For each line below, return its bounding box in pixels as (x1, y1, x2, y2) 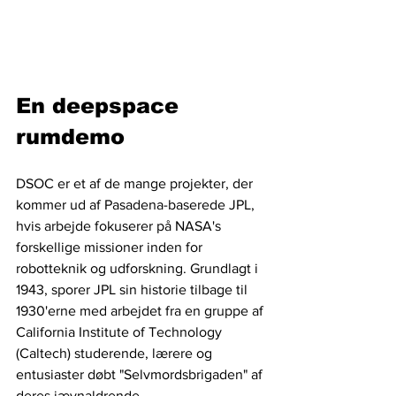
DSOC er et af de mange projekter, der (16, 176, 256, 192)
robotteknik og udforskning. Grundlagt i (16, 261, 262, 277)
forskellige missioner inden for (16, 240, 206, 255)
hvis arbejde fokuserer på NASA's (16, 218, 225, 234)
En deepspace (16, 94, 186, 118)
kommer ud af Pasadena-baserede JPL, (16, 197, 258, 213)
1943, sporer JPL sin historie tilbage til (16, 282, 251, 298)
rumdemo (16, 125, 125, 149)
